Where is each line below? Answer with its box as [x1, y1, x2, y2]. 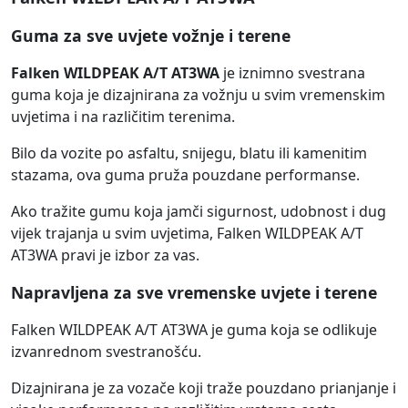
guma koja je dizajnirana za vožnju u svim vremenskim [11, 85, 385, 106]
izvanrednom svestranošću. [11, 342, 201, 362]
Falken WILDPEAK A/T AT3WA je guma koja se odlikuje [11, 320, 377, 341]
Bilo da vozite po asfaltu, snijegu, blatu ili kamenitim [11, 143, 367, 164]
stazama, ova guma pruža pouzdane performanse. [11, 165, 360, 186]
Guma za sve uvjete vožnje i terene [11, 25, 291, 47]
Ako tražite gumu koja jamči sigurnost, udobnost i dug [11, 201, 386, 222]
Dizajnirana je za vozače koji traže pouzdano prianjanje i [11, 378, 396, 399]
